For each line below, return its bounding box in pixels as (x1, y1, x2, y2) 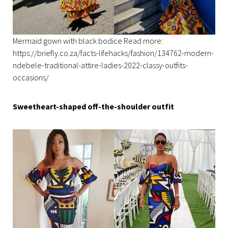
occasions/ (13, 72, 49, 83)
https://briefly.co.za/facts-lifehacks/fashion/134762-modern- (13, 48, 214, 59)
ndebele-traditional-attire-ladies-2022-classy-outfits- (13, 60, 188, 71)
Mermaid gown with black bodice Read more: (13, 36, 163, 46)
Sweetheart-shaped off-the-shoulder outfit (13, 101, 174, 112)
